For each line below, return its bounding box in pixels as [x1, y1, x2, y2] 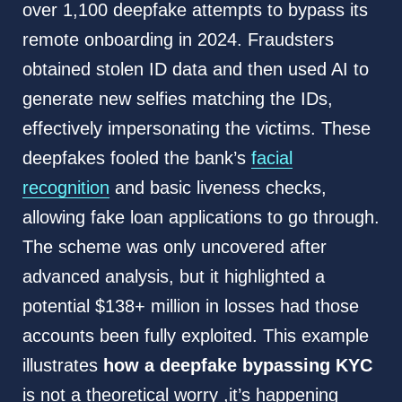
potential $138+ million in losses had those [22, 295, 359, 316]
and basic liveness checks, [109, 177, 327, 197]
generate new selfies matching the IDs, [22, 88, 333, 109]
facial [250, 147, 293, 168]
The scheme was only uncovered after [22, 236, 327, 257]
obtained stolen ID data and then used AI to [22, 58, 369, 79]
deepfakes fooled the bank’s [22, 147, 251, 168]
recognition [22, 177, 109, 197]
